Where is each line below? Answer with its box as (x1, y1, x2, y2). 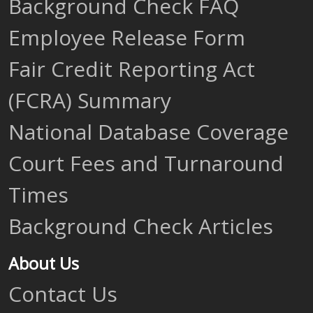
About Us (8, 252, 79, 275)
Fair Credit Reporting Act (8, 54, 255, 83)
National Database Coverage (8, 117, 289, 146)
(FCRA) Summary (8, 86, 171, 115)
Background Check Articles (8, 212, 273, 240)
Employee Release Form (8, 23, 245, 52)
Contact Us (8, 279, 117, 308)
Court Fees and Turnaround (8, 149, 284, 177)
